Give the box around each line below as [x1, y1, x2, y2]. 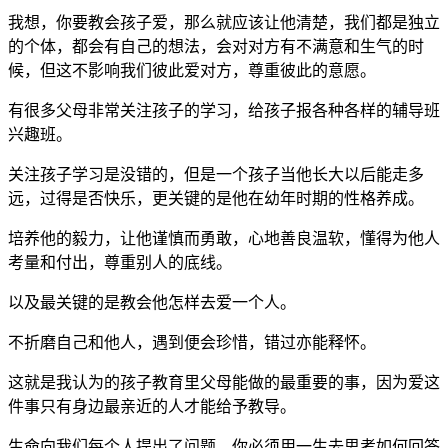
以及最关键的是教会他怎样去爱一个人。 [8, 293, 296, 311]
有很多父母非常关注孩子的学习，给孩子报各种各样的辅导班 [8, 101, 440, 119]
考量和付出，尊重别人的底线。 [8, 253, 232, 271]
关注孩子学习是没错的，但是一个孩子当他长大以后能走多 [8, 165, 424, 183]
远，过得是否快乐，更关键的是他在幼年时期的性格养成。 [8, 189, 424, 207]
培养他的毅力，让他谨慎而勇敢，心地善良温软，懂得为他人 [8, 229, 440, 247]
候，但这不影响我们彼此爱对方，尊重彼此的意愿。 [8, 61, 376, 79]
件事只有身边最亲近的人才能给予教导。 [8, 397, 296, 415]
